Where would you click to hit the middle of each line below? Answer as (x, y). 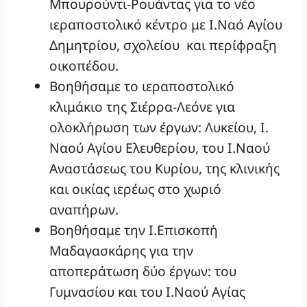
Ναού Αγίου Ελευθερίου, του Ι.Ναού (160, 148)
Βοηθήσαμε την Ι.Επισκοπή (134, 230)
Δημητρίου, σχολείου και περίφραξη (163, 45)
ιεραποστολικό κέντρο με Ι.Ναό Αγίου (166, 25)
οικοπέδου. (84, 66)
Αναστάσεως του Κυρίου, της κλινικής (164, 169)
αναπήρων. (84, 210)
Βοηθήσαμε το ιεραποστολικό (142, 86)
